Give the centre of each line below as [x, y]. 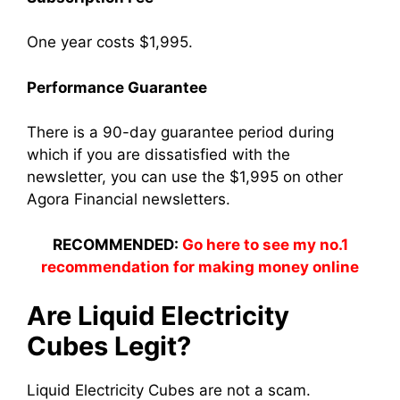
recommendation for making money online [200, 267]
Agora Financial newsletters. [129, 199]
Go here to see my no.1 [265, 244]
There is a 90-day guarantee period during [180, 132]
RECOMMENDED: [117, 244]
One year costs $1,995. [110, 42]
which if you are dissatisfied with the [158, 154]
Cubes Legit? [109, 346]
